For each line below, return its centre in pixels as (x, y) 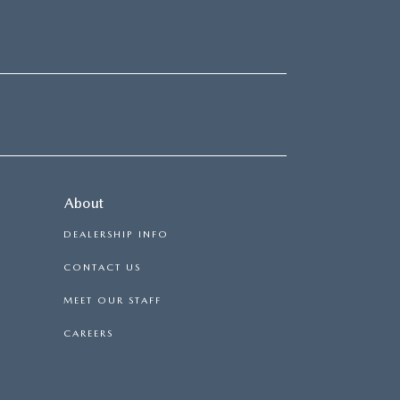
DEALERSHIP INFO (116, 235)
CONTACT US (102, 268)
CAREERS (88, 334)
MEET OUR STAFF (112, 301)
